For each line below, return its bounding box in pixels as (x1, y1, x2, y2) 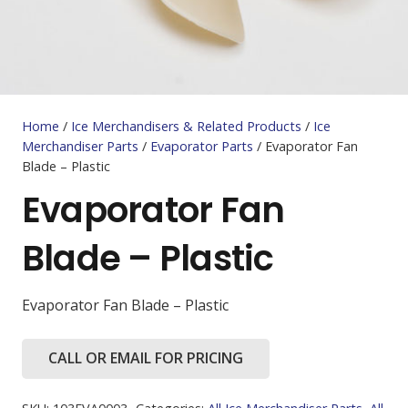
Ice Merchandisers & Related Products (71, 117, 301, 135)
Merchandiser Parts (22, 137, 138, 155)
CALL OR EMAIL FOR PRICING (47, 348, 243, 369)
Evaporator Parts (150, 137, 253, 155)
